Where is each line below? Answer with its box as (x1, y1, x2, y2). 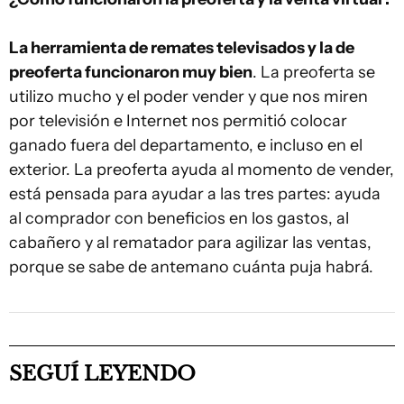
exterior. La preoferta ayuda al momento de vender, (9, 160, 394, 179)
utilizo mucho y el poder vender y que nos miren (9, 87, 368, 106)
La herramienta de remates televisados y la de (9, 38, 354, 58)
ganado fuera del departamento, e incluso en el (9, 135, 363, 155)
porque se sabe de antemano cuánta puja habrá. (9, 257, 373, 277)
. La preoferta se (252, 62, 375, 82)
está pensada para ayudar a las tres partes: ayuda (9, 184, 381, 204)
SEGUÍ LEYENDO (9, 362, 196, 386)
